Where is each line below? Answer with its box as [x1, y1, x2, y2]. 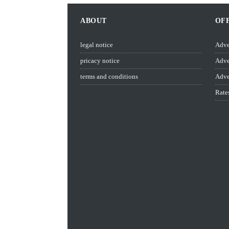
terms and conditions [80, 73, 138, 80]
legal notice [80, 41, 113, 49]
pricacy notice [80, 57, 120, 64]
